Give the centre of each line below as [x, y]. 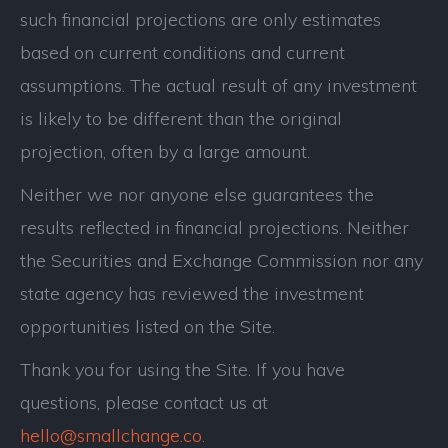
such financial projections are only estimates [200, 19]
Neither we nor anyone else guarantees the [197, 194]
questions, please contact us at [144, 402]
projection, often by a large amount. [165, 151]
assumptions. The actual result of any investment [218, 85]
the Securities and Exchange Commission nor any [221, 260]
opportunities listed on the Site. [147, 326]
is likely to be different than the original [181, 118]
